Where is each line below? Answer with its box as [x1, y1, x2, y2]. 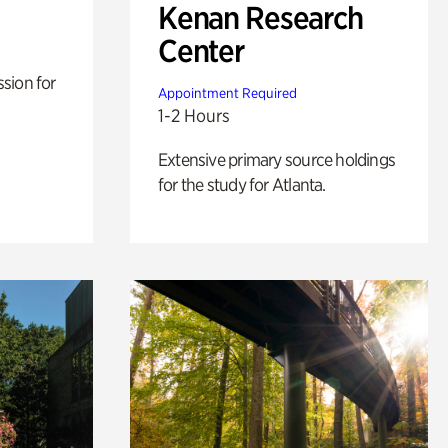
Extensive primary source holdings [157, 148, 396, 170]
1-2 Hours [157, 104, 230, 126]
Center [157, 31, 244, 70]
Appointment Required [157, 84, 297, 101]
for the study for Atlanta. [157, 173, 326, 195]
